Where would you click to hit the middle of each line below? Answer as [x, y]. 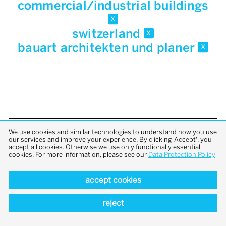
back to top [113, 143]
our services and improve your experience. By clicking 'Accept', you [110, 139]
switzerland [108, 34]
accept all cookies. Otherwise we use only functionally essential [104, 147]
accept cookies [113, 180]
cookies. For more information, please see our [78, 154]
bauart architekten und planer [108, 48]
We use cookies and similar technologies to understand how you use [113, 132]
